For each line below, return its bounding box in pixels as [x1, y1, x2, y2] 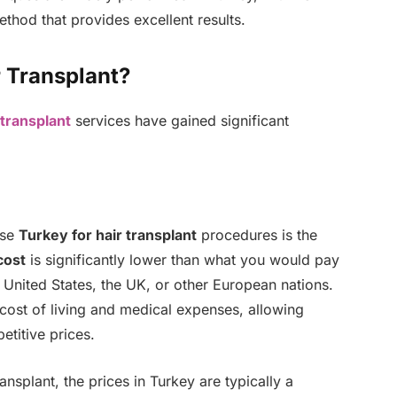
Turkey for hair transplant [18, 226, 197, 245]
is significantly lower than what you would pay [25, 251, 339, 269]
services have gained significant [70, 111, 289, 129]
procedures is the [196, 226, 317, 245]
